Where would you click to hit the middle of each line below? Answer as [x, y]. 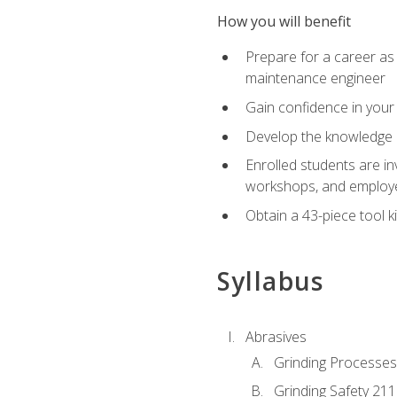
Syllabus [270, 280]
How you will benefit [284, 22]
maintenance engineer [315, 78]
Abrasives [276, 337]
